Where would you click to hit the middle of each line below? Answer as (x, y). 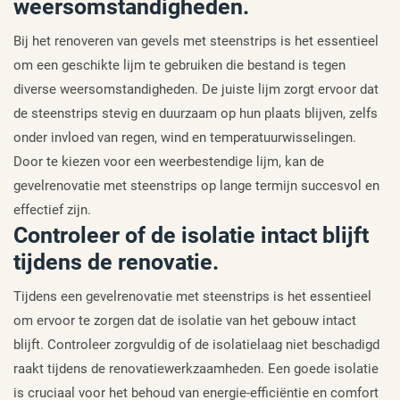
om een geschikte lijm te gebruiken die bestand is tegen (179, 66)
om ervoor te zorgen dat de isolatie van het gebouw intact (185, 321)
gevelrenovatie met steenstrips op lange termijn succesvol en (196, 186)
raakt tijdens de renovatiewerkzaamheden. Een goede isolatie (196, 369)
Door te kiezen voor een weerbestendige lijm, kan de (169, 162)
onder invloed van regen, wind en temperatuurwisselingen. (185, 138)
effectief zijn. (52, 210)
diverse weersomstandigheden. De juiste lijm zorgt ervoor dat (196, 90)
